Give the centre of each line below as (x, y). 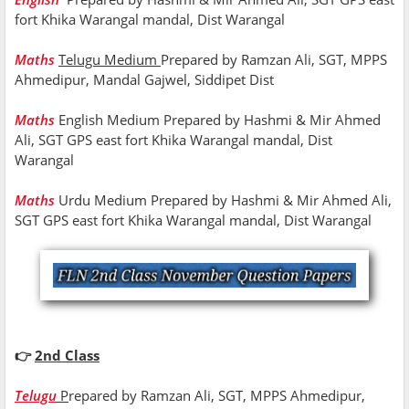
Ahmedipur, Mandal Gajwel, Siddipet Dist (146, 80)
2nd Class (67, 355)
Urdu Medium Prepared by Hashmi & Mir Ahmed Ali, (225, 200)
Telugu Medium (110, 60)
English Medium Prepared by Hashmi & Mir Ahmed (220, 120)
